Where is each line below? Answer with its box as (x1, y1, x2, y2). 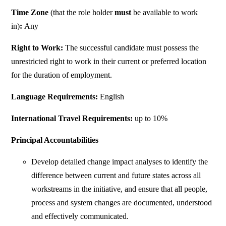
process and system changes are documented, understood (31, 198, 212, 207)
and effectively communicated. (31, 212, 129, 221)
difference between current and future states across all (31, 171, 201, 180)
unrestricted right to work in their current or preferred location (11, 57, 207, 66)
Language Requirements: (11, 92, 100, 101)
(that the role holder (50, 8, 115, 17)
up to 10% (133, 114, 170, 123)
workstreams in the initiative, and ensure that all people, (31, 185, 208, 194)
